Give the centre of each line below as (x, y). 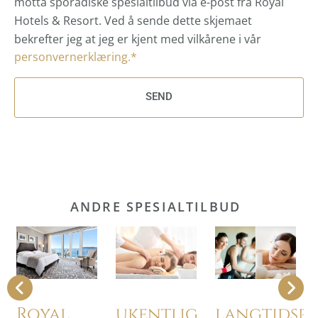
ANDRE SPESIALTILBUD (155, 206)
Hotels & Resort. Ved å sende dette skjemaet (133, 20)
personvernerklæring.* (76, 56)
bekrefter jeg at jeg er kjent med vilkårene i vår (138, 39)
